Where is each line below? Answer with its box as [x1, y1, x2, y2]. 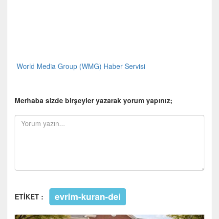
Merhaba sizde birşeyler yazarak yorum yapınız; [15, 95, 173, 106]
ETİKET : [15, 192, 47, 202]
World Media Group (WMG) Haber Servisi [15, 61, 145, 71]
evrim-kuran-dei [54, 190, 121, 203]
